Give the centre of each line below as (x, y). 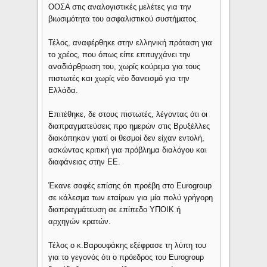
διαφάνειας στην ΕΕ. (85, 162)
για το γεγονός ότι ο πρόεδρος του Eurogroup (126, 257)
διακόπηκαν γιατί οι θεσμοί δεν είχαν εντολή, (127, 138)
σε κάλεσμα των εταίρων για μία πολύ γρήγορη (131, 198)
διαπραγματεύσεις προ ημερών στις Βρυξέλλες (129, 126)
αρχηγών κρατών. (80, 222)
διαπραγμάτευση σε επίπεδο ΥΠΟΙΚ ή (115, 210)
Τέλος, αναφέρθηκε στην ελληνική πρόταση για (131, 43)
